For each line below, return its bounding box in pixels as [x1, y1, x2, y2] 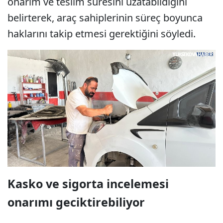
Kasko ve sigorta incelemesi [7, 176, 169, 192]
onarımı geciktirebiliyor [7, 194, 145, 211]
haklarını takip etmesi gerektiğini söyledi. [7, 27, 196, 40]
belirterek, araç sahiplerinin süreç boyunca [7, 11, 203, 24]
